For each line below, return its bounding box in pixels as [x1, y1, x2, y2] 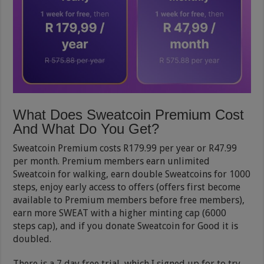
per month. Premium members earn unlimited [13, 155, 210, 167]
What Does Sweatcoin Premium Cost [13, 106, 245, 123]
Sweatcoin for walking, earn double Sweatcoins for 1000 [13, 168, 251, 180]
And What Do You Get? [13, 120, 160, 137]
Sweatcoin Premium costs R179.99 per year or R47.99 [13, 142, 237, 154]
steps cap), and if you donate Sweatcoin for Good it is [13, 220, 239, 232]
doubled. [13, 233, 52, 245]
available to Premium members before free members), [13, 194, 245, 206]
